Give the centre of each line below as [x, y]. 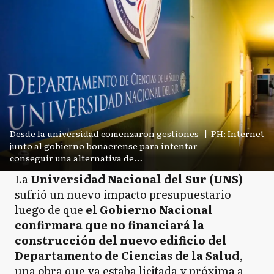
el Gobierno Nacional [149, 209]
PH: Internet [238, 133]
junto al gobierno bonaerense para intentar [104, 146]
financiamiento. [44, 170]
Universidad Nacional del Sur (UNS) [135, 179]
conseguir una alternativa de [72, 158]
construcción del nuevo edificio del [121, 240]
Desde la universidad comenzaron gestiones [104, 133]
